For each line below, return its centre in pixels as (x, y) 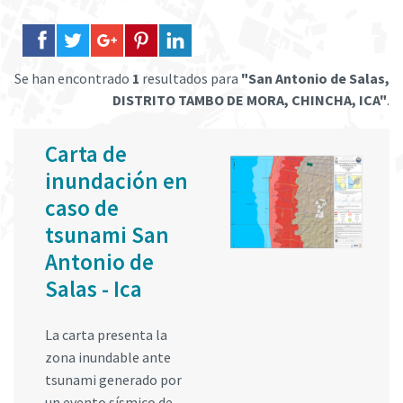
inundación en (116, 181)
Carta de (86, 154)
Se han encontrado (73, 78)
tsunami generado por (113, 380)
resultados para (190, 78)
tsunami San (107, 235)
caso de (82, 208)
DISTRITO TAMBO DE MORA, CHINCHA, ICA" (250, 100)
